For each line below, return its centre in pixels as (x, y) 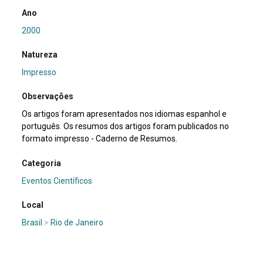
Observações (48, 97)
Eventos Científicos (57, 181)
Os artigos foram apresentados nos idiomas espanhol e (124, 114)
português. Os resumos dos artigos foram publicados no (126, 127)
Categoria (42, 163)
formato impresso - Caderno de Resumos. (100, 139)
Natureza (40, 54)
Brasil (32, 223)
